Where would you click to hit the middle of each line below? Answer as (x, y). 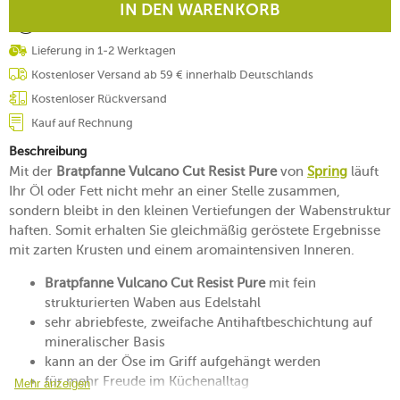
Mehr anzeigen (52, 383)
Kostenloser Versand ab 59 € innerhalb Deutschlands (172, 74)
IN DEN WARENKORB (200, 10)
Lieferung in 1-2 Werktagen (104, 50)
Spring (327, 171)
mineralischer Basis (105, 342)
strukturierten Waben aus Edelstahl (153, 302)
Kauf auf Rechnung (82, 122)
